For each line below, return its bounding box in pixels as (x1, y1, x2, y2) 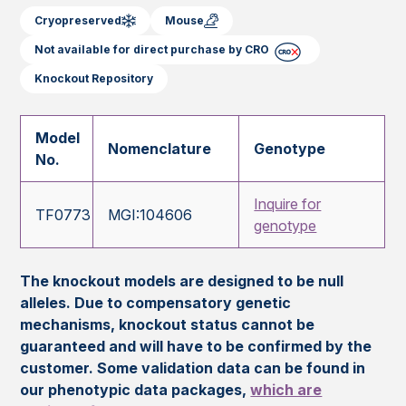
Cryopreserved (34, 14, 122, 28)
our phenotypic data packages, (20, 381, 251, 400)
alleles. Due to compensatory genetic (20, 294, 292, 313)
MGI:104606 (108, 206, 193, 225)
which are (250, 381, 323, 400)
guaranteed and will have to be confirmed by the (20, 337, 372, 356)
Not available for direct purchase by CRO (34, 43, 270, 57)
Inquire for (254, 195, 322, 214)
